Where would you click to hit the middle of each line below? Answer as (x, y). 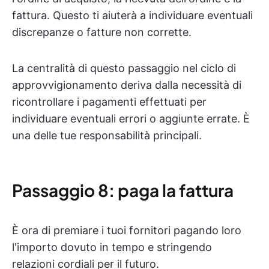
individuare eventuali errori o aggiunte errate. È (131, 119)
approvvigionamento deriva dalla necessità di (127, 85)
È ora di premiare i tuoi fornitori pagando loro (127, 230)
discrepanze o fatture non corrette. (102, 32)
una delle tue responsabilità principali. (107, 135)
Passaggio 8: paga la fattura (123, 190)
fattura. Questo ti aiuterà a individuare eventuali (132, 15)
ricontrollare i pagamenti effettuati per (109, 102)
